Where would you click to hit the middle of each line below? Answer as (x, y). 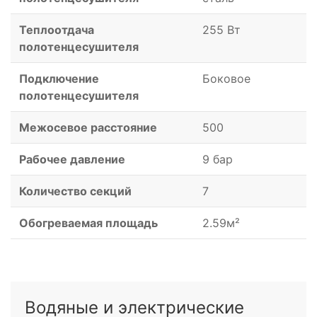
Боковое (226, 79)
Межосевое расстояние (88, 128)
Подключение (59, 79)
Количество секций (75, 191)
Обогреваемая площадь (88, 223)
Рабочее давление (72, 160)
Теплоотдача (57, 30)
